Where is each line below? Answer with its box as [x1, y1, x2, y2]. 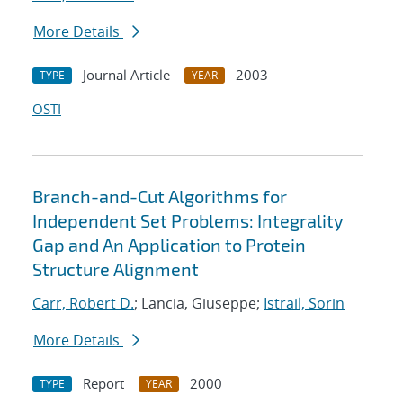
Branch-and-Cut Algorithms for [32, 185, 287, 208]
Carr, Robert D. [32, 293, 134, 314]
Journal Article [83, 66, 170, 85]
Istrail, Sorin [264, 293, 345, 314]
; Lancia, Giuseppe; [134, 293, 264, 314]
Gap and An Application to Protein [32, 234, 306, 256]
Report [83, 374, 124, 393]
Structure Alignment [32, 258, 199, 281]
